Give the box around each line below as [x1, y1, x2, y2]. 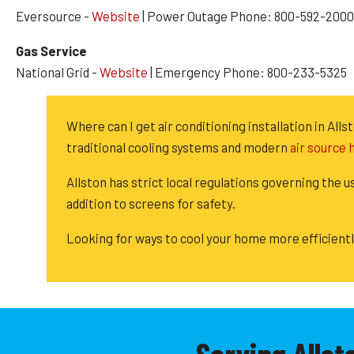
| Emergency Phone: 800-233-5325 [148, 63, 347, 80]
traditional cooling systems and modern [66, 139, 290, 156]
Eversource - [16, 7, 92, 24]
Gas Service [16, 42, 87, 58]
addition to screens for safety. [66, 195, 235, 212]
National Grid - [16, 63, 100, 80]
